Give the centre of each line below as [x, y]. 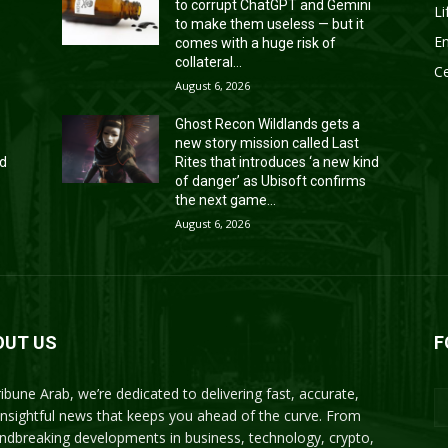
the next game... [226, 199]
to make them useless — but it [270, 23]
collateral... [209, 61]
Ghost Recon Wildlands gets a [268, 123]
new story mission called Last [267, 142]
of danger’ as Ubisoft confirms [271, 180]
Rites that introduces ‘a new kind [277, 161]
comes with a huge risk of [256, 42]
